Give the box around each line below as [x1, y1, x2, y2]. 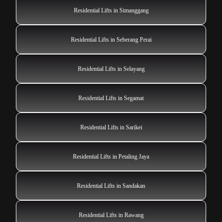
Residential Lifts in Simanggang [73, 6, 149, 14]
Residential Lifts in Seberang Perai [70, 36, 152, 43]
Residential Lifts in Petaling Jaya [73, 153, 149, 160]
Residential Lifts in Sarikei [80, 123, 142, 131]
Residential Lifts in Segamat [78, 94, 144, 102]
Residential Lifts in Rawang [78, 211, 144, 219]
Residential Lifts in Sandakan [77, 182, 145, 189]
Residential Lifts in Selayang [77, 65, 145, 72]
